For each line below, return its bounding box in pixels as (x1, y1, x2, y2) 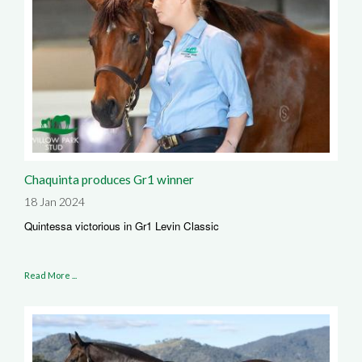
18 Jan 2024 (24, 194, 85, 208)
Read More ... (24, 269, 77, 280)
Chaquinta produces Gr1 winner (24, 171, 194, 187)
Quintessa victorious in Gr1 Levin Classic (24, 217, 219, 234)
